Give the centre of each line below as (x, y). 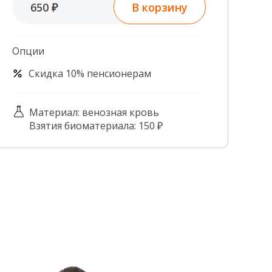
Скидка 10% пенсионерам (90, 73)
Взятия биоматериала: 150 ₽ (96, 126)
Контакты (34, 38)
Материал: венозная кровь (94, 112)
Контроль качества (57, 16)
